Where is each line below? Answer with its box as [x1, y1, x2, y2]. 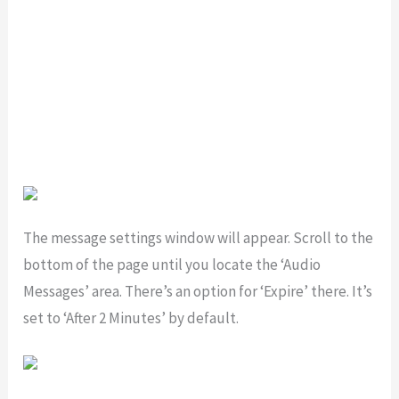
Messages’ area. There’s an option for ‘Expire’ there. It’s [23, 281, 373, 302]
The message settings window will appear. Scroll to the [23, 228, 374, 248]
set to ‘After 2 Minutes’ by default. [23, 308, 240, 329]
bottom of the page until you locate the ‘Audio [23, 255, 322, 275]
